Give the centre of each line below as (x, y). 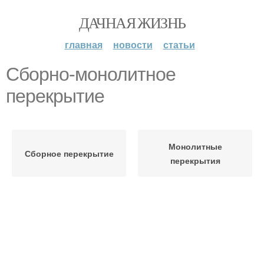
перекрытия (195, 160)
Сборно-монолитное (91, 74)
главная (83, 44)
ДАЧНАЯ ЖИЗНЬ (132, 22)
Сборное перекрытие (69, 153)
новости (133, 44)
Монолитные (195, 146)
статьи (179, 44)
